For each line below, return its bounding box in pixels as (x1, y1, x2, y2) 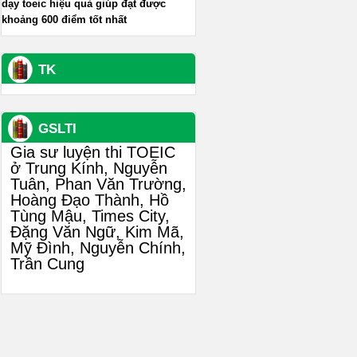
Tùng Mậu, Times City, (10, 206, 170, 225)
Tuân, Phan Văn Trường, (10, 175, 186, 193)
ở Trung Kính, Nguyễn (10, 159, 167, 177)
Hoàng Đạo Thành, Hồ (10, 190, 169, 209)
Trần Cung (10, 254, 84, 273)
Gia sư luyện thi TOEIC (10, 143, 175, 161)
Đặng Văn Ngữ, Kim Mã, (10, 222, 184, 241)
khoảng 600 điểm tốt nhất (2, 13, 127, 25)
